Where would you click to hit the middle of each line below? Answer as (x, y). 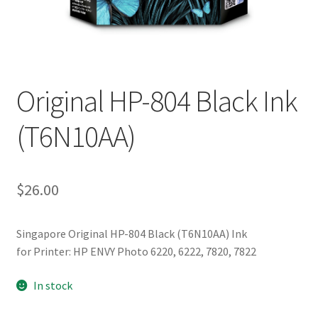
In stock (53, 285)
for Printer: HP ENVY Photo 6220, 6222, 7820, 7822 (136, 252)
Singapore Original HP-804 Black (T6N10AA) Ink (131, 234)
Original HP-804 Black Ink (157, 100)
